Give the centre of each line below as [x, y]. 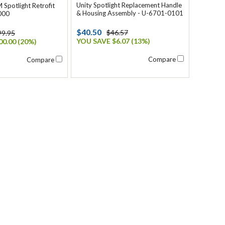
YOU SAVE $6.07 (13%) [113, 41]
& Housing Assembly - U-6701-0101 [130, 13]
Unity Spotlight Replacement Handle [129, 5]
